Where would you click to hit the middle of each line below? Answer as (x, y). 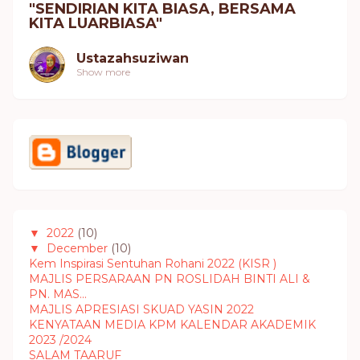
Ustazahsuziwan (133, 58)
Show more (103, 72)
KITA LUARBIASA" (96, 23)
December (77, 249)
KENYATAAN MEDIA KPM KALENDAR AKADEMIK (172, 325)
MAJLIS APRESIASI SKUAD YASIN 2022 (141, 310)
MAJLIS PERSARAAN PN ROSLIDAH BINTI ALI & (170, 279)
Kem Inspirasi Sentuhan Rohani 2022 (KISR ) (153, 264)
